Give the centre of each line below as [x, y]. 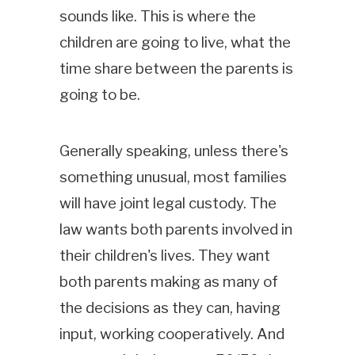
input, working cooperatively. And [172, 334]
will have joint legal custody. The [168, 203]
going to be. [99, 95]
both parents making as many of [168, 281]
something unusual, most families [173, 177]
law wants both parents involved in [176, 229]
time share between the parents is [176, 69]
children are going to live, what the [175, 43]
